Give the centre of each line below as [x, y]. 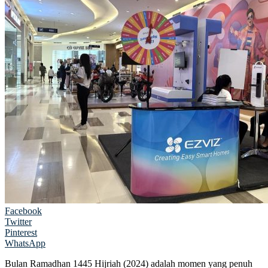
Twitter [18, 221]
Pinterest [21, 232]
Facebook [23, 211]
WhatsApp [25, 243]
